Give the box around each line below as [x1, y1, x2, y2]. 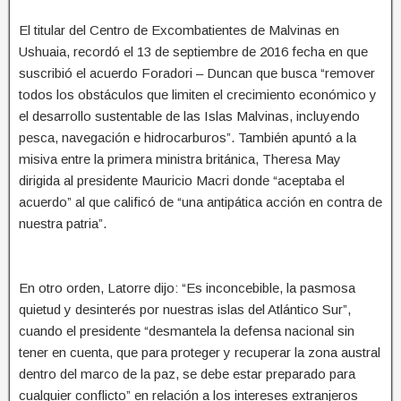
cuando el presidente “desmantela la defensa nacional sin [19, 322, 354, 338]
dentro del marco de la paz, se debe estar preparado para [19, 365, 355, 381]
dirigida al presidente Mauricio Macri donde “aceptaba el [19, 172, 345, 188]
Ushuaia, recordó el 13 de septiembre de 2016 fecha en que [19, 43, 368, 59]
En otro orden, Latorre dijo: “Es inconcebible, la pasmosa [19, 279, 355, 295]
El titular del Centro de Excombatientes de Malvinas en [19, 21, 339, 38]
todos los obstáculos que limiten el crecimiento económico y [19, 86, 377, 102]
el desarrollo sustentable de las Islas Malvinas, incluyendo [19, 107, 360, 124]
